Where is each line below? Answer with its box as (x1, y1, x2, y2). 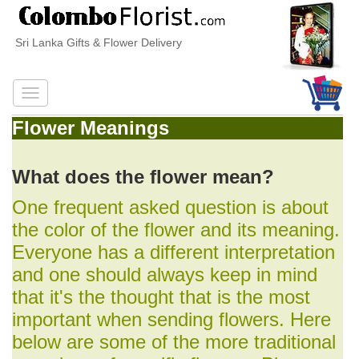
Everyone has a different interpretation (12, 241, 335, 263)
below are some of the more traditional (12, 331, 336, 353)
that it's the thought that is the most (12, 286, 310, 308)
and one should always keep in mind (12, 264, 317, 285)
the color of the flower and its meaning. (12, 219, 340, 240)
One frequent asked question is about (12, 196, 329, 218)
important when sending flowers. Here (12, 309, 331, 330)
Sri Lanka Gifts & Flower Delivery (12, 36, 179, 49)
